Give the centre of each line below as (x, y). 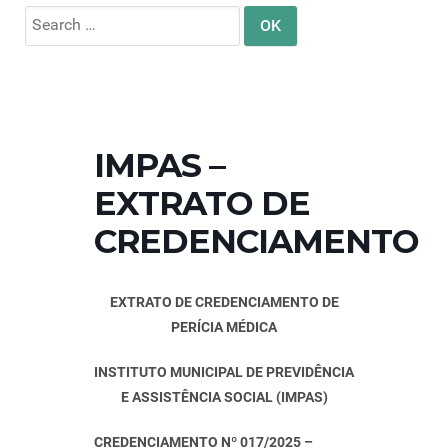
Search (48, 16)
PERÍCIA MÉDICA (224, 327)
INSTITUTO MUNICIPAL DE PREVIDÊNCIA (224, 372)
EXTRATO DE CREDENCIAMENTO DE (224, 302)
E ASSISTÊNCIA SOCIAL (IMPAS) (224, 397)
